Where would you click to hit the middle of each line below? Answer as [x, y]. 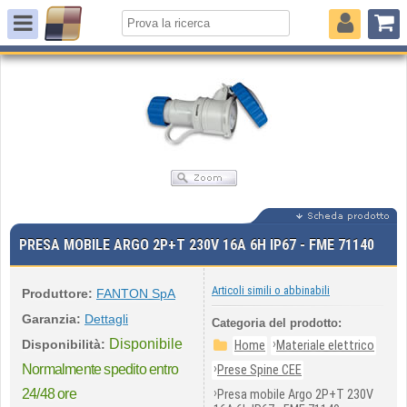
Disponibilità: [64, 344]
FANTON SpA [136, 293]
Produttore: [57, 293]
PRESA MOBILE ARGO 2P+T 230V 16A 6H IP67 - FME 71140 [197, 245]
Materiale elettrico [325, 346]
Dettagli [106, 319]
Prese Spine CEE [259, 370]
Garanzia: [51, 319]
